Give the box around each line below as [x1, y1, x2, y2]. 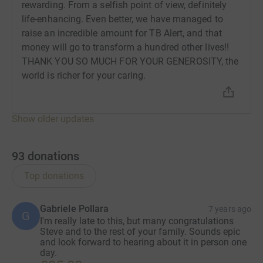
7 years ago [208, 204, 251, 214]
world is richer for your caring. [22, 70, 146, 82]
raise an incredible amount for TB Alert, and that [22, 28, 222, 39]
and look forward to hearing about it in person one [40, 237, 247, 248]
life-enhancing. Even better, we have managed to [22, 14, 223, 25]
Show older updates [12, 113, 94, 125]
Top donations [24, 170, 84, 182]
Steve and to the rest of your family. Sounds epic [40, 226, 240, 238]
